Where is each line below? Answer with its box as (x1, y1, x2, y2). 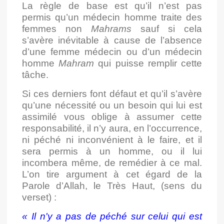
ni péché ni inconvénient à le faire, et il (22, 134, 202, 145)
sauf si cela (131, 23, 202, 34)
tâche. (22, 69, 49, 80)
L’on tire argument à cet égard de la (22, 169, 202, 180)
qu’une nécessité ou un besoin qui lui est (22, 100, 202, 111)
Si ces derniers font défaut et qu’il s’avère (22, 88, 202, 99)
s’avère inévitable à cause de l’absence (22, 35, 202, 46)
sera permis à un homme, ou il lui (22, 146, 202, 157)
